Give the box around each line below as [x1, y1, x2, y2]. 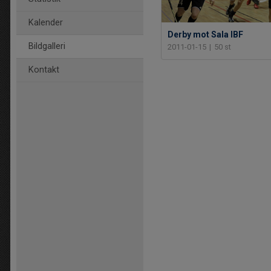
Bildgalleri [28, 41, 65, 51]
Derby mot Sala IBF [168, 30, 243, 39]
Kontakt [28, 65, 59, 75]
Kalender [28, 18, 63, 28]
